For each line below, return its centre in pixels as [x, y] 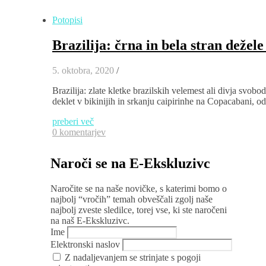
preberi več [73, 121]
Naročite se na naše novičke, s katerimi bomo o [139, 188]
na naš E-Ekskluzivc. [90, 220]
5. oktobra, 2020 [83, 70]
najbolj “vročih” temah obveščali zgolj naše [132, 199]
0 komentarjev [79, 132]
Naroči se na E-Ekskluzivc [130, 163]
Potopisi [67, 20]
